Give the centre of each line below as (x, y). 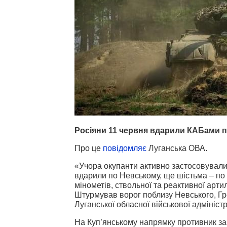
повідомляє (125, 148)
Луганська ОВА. (177, 148)
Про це (89, 148)
